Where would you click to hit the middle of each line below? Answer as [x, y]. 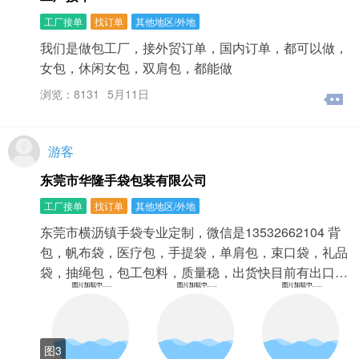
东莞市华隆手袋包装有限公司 [123, 179]
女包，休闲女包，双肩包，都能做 [136, 68]
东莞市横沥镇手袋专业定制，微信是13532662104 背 [190, 232]
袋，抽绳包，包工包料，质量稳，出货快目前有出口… [194, 272]
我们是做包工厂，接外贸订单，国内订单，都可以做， [194, 48]
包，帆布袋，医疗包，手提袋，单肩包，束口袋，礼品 [194, 252]
